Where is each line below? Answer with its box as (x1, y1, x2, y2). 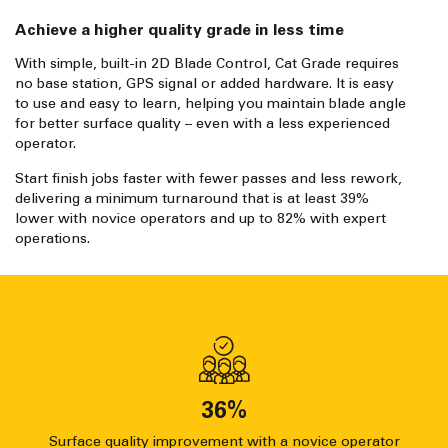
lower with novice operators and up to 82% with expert (15, 210, 58, 228)
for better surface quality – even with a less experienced (15, 115, 390, 133)
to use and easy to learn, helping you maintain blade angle (15, 95, 406, 113)
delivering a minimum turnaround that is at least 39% (15, 190, 369, 208)
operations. (15, 230, 90, 248)
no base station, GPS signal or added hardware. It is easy (15, 75, 394, 93)
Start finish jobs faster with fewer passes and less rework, (15, 170, 402, 188)
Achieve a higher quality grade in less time (27, 20, 344, 40)
